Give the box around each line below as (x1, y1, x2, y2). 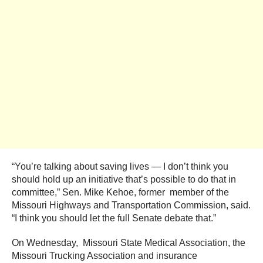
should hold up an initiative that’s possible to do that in (12, 174, 236, 184)
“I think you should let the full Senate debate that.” (12, 213, 216, 223)
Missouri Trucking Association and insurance (12, 250, 197, 261)
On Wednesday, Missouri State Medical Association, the (12, 237, 245, 248)
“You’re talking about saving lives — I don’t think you (12, 161, 228, 171)
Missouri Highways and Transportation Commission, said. (12, 200, 251, 210)
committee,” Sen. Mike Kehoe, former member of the (12, 187, 229, 197)
